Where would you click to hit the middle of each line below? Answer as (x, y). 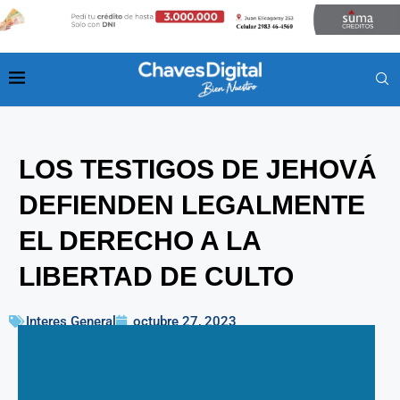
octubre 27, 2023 (185, 321)
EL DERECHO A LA (140, 240)
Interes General (71, 321)
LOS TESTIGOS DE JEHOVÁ (198, 169)
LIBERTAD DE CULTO (156, 276)
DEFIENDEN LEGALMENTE (192, 204)
